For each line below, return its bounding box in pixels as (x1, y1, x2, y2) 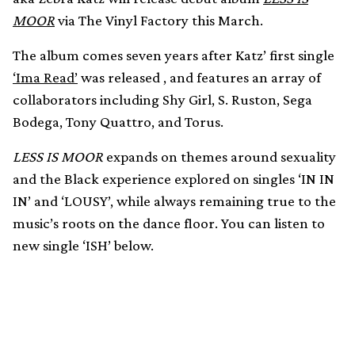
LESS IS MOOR (13, 148, 103, 165)
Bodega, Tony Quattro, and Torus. (13, 113, 223, 130)
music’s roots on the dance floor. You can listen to (13, 215, 325, 231)
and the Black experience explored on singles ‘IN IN (13, 170, 334, 187)
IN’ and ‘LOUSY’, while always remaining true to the (13, 193, 336, 209)
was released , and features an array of (78, 69, 321, 86)
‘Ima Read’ (13, 69, 78, 86)
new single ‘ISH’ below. (13, 237, 154, 254)
